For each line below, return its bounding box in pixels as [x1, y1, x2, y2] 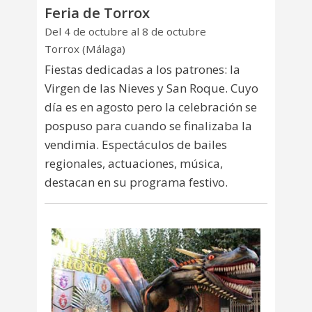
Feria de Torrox [45, 2, 150, 22]
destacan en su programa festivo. [45, 173, 228, 190]
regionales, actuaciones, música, [45, 155, 223, 171]
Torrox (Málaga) [45, 41, 125, 56]
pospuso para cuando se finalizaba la [45, 117, 252, 134]
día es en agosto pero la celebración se [45, 98, 257, 115]
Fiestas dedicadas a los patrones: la [45, 61, 240, 77]
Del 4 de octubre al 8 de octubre [45, 24, 206, 39]
